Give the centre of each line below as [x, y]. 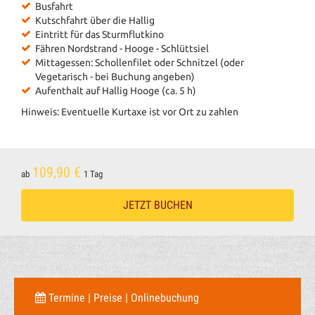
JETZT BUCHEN [157, 205]
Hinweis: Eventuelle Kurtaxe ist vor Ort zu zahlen [130, 112]
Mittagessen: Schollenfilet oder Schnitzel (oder [140, 63]
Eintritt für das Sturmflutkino [99, 34]
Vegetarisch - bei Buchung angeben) [115, 77]
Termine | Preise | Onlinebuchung [122, 298]
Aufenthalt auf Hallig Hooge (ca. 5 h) [116, 91]
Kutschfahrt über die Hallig [95, 20]
